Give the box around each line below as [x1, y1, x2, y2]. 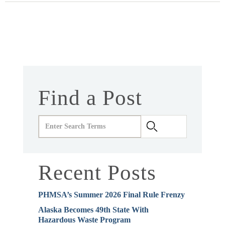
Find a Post [38, 85, 142, 109]
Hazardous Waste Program [38, 215, 131, 224]
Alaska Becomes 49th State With [38, 205, 149, 214]
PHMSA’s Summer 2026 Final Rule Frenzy [38, 190, 185, 199]
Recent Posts [38, 160, 156, 184]
